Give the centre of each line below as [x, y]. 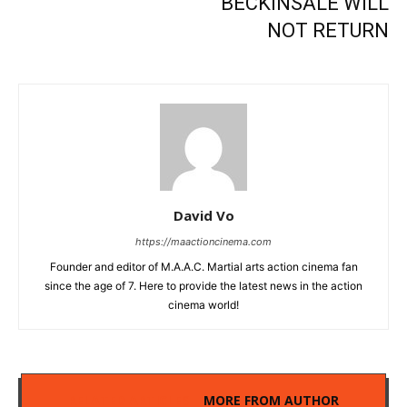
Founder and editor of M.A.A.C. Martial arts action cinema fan [203, 267]
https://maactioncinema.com [203, 242]
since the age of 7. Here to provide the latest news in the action [203, 286]
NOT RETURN [328, 31]
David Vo [203, 216]
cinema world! [203, 305]
